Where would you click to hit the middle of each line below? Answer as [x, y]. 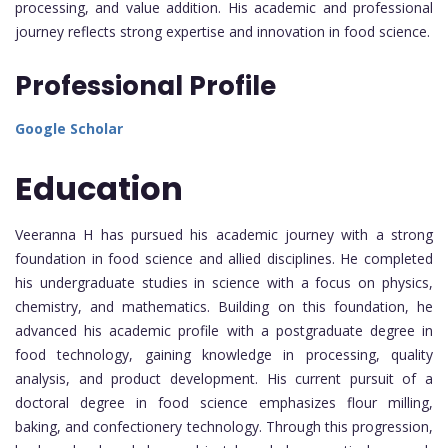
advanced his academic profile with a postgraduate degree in [224, 330]
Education [99, 188]
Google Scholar [69, 129]
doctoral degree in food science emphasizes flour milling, [224, 402]
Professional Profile [145, 86]
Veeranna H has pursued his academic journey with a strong [224, 234]
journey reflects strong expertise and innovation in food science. [222, 32]
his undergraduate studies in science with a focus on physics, [224, 282]
